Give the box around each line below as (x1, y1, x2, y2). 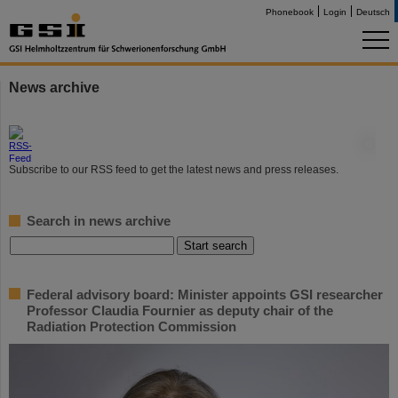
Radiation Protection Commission (27, 319, 236, 334)
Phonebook (266, 7, 314, 17)
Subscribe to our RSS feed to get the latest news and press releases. (9, 163, 338, 176)
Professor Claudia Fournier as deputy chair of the (27, 303, 333, 318)
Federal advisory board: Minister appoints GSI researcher (27, 287, 383, 302)
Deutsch (356, 7, 390, 17)
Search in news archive (27, 213, 171, 228)
